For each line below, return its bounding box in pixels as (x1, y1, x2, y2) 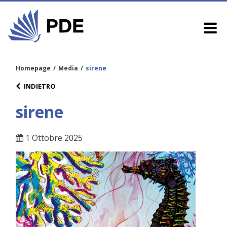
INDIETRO (24, 81, 56, 91)
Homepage (16, 63, 51, 72)
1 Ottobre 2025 (23, 132, 83, 144)
